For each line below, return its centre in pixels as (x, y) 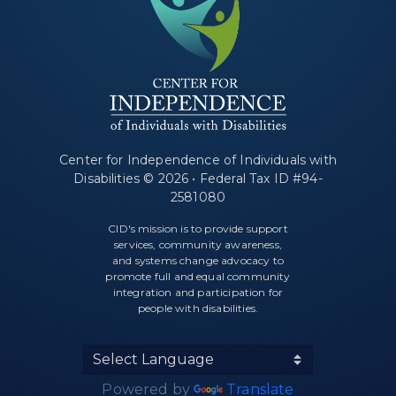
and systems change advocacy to (198, 261)
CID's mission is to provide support (198, 229)
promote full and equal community (198, 277)
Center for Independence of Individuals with (198, 160)
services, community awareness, (198, 245)
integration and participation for (198, 293)
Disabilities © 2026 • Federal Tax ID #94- (198, 179)
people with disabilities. (198, 308)
